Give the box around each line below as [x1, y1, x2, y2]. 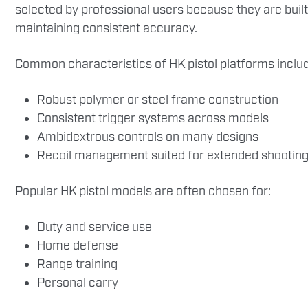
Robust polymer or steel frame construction [37, 92, 278, 109]
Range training [37, 256, 118, 273]
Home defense [37, 238, 118, 254]
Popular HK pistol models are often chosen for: [15, 184, 271, 200]
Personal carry [37, 275, 118, 291]
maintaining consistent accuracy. [15, 21, 197, 37]
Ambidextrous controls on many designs [37, 129, 258, 146]
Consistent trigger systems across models [37, 111, 269, 127]
